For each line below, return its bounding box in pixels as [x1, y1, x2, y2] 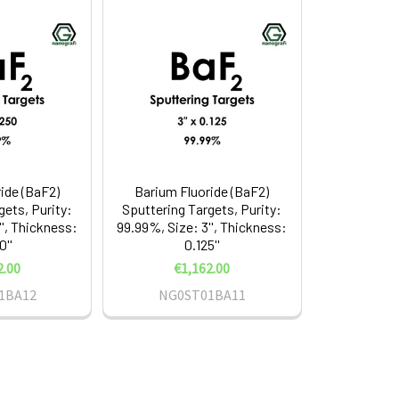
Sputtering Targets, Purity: [122, 200, 282, 218]
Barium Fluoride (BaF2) [134, 183, 270, 200]
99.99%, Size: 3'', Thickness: [117, 218, 288, 236]
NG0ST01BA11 [158, 286, 246, 305]
